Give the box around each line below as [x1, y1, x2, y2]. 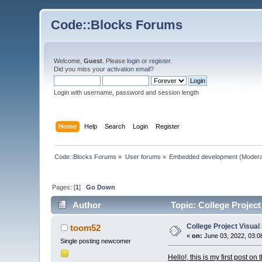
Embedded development [169, 153, 238, 160]
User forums [125, 153, 161, 160]
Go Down [86, 183, 116, 191]
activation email [107, 65, 151, 73]
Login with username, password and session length [54, 89, 199, 96]
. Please [102, 57, 127, 64]
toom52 [70, 223, 101, 233]
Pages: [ [52, 183, 76, 191]
